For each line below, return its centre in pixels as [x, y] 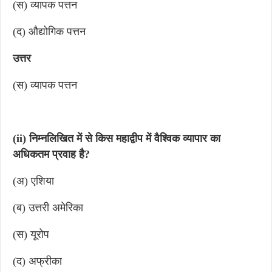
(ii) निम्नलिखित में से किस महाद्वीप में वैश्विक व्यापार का [117, 138]
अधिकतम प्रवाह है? [51, 154]
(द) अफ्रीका [37, 261]
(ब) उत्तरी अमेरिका [48, 208]
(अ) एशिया [33, 181]
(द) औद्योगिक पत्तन [49, 32]
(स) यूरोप [31, 234]
